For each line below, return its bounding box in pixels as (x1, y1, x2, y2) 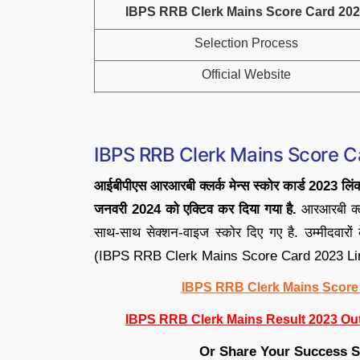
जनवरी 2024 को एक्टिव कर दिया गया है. (94, 202, 297, 217)
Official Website (201, 67, 291, 81)
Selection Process (194, 36, 298, 50)
